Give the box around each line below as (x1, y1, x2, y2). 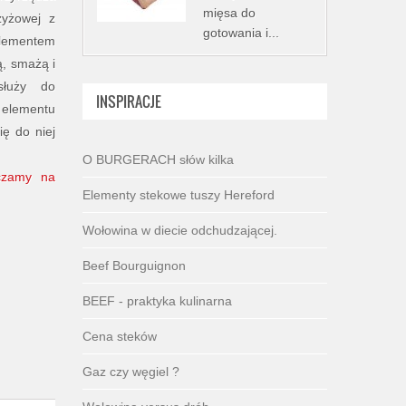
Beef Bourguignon (82, 258, 186, 273)
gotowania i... (203, 25, 279, 40)
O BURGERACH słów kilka (82, 152, 234, 167)
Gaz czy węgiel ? (82, 364, 179, 379)
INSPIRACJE (96, 91, 161, 112)
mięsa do (203, 5, 256, 20)
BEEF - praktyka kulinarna (82, 294, 232, 308)
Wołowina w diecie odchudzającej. (82, 223, 277, 237)
